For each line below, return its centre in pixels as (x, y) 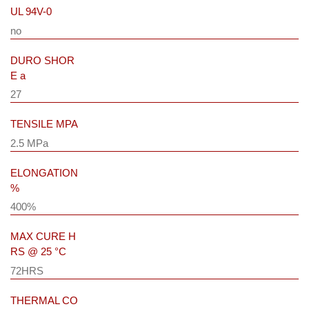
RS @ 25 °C (38, 252)
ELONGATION (44, 172)
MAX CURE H (43, 237)
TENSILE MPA (44, 124)
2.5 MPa (29, 143)
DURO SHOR (42, 60)
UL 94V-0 (31, 12)
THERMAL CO (44, 300)
